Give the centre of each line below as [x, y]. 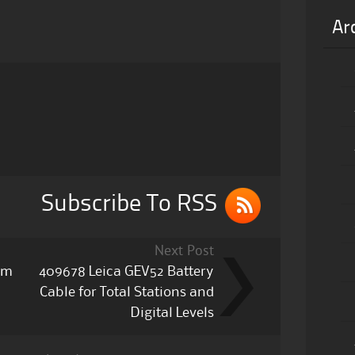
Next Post [185, 252]
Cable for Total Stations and [127, 292]
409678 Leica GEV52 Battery [127, 272]
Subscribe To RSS [130, 204]
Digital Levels [173, 313]
